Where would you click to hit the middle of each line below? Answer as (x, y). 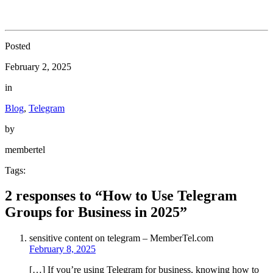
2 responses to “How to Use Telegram (121, 196)
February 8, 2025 (62, 249)
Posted (18, 46)
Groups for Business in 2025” (96, 212)
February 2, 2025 (38, 66)
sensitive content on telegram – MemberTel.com (121, 238)
